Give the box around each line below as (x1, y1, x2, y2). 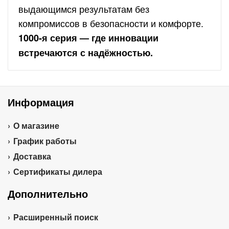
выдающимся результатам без (18, 2, 149, 15)
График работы (13, 135, 77, 147)
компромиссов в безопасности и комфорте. (18, 16, 203, 30)
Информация (8, 95, 74, 109)
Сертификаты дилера (13, 166, 102, 177)
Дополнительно (8, 186, 88, 201)
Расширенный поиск (13, 211, 98, 223)
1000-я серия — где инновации (18, 31, 158, 44)
